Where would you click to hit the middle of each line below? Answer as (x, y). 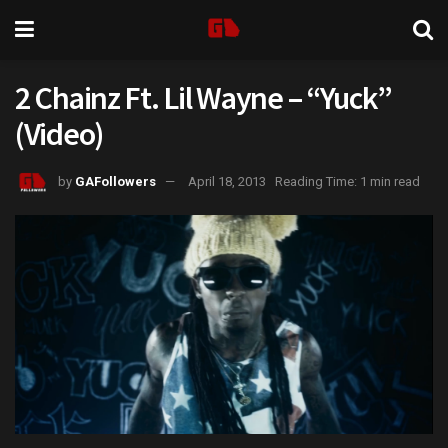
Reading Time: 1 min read (347, 181)
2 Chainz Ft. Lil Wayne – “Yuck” (203, 98)
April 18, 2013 (227, 181)
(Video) (59, 134)
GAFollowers (115, 181)
